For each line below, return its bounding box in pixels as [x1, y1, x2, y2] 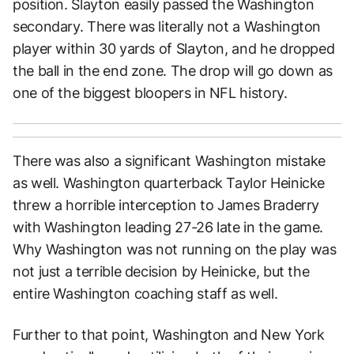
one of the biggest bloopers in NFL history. [13, 85, 288, 102]
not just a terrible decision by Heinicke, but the [13, 263, 310, 281]
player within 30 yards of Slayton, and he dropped [13, 40, 335, 58]
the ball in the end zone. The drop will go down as [13, 62, 333, 80]
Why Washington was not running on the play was [13, 241, 337, 258]
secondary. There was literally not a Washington [13, 18, 322, 36]
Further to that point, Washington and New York [13, 326, 325, 344]
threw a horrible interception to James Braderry [13, 197, 320, 214]
